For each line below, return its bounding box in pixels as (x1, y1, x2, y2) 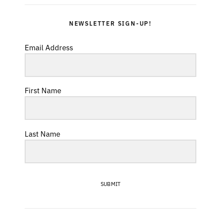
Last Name (25, 128, 60, 139)
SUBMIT (100, 179, 121, 187)
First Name (25, 85, 61, 96)
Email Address (25, 41, 73, 52)
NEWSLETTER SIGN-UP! (69, 18, 152, 27)
